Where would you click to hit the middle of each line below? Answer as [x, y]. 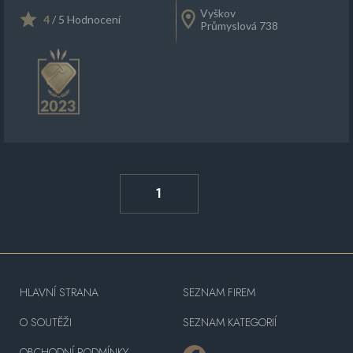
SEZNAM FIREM [219, 292]
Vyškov [218, 13]
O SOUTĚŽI [46, 322]
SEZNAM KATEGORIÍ [229, 322]
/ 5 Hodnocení [85, 19]
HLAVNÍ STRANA [59, 292]
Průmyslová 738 [239, 26]
